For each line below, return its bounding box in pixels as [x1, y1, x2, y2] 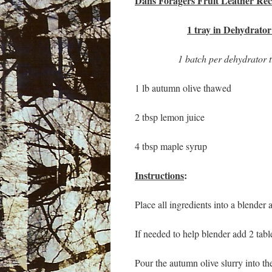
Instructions [135, 168, 184, 182]
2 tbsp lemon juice [135, 110, 205, 123]
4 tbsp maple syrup [135, 140, 207, 152]
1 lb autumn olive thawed [135, 81, 231, 94]
